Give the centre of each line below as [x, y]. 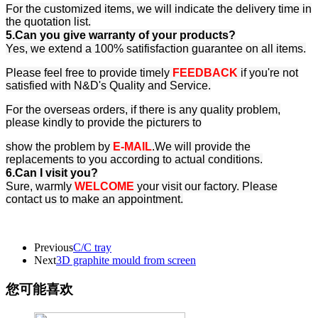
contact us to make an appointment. [94, 199]
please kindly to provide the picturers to [104, 123]
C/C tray [92, 248]
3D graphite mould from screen [126, 261]
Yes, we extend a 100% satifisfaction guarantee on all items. [156, 49]
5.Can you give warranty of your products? [121, 35]
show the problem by [59, 147]
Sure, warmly [40, 187]
